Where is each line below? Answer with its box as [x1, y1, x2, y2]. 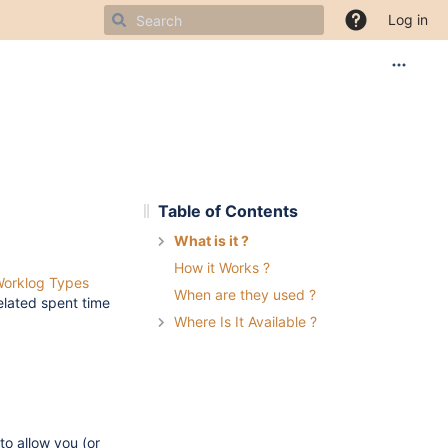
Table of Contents [158, 201, 298, 221]
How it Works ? [174, 259, 270, 277]
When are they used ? [174, 286, 316, 304]
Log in [388, 11, 428, 28]
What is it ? [174, 232, 249, 250]
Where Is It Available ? [174, 312, 317, 330]
